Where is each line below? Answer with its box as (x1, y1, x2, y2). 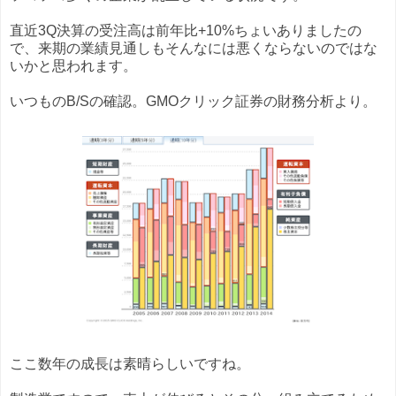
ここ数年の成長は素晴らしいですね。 (10, 356, 250, 372)
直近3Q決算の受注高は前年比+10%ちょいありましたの (10, 23, 362, 39)
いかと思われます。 (10, 58, 137, 74)
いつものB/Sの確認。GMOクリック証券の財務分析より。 (10, 94, 377, 110)
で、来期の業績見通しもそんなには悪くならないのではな (10, 41, 377, 57)
